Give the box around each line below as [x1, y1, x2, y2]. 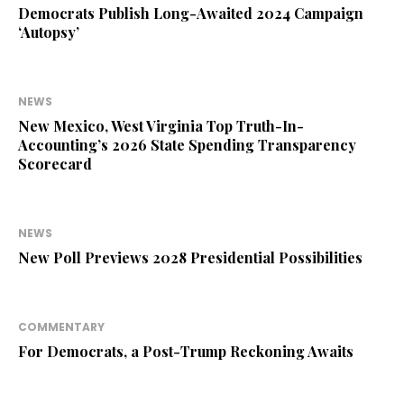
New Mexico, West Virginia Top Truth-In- [18, 116, 304, 136]
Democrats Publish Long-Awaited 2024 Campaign [18, 4, 363, 23]
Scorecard [18, 154, 92, 174]
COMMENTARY [18, 319, 105, 335]
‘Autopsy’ [18, 23, 79, 42]
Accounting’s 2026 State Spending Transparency [18, 135, 356, 155]
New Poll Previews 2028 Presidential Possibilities [18, 248, 363, 268]
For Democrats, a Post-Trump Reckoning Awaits [18, 342, 353, 362]
